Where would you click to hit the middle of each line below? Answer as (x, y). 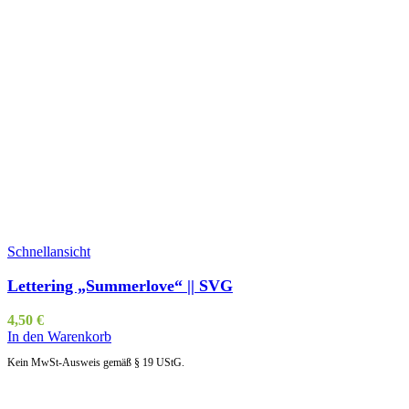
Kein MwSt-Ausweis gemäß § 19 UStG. (96, 362)
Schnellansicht (49, 251)
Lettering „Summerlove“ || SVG (120, 285)
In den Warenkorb (59, 336)
